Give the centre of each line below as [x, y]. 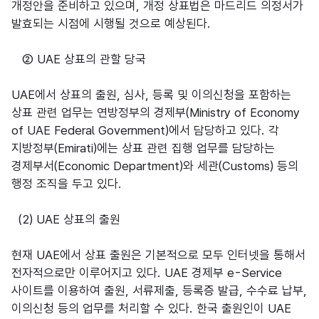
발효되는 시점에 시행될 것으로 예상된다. [111, 23]
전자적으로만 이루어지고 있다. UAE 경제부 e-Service [147, 273]
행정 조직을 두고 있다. [67, 184]
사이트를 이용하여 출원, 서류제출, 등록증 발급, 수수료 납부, [159, 291]
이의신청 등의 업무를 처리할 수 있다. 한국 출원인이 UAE [151, 308]
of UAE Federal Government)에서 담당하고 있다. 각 [145, 130]
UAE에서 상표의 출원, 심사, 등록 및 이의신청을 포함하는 [151, 95]
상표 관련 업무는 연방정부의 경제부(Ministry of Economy [156, 113]
